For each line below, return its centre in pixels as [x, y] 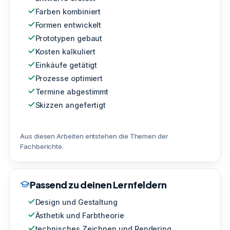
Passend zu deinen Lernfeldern [98, 184]
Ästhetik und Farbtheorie [80, 215]
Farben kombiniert [68, 11]
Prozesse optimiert [69, 78]
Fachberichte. [42, 146]
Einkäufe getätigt [66, 65]
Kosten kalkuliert [65, 51]
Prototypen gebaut [69, 38]
